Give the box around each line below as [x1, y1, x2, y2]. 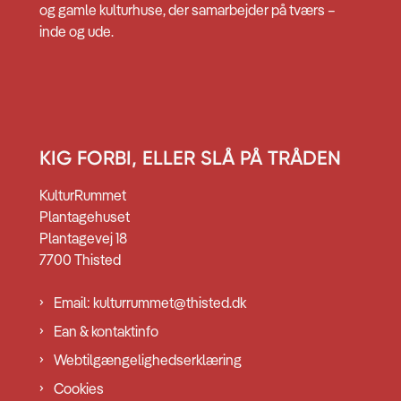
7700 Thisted [39, 251, 121, 269]
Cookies [54, 380, 104, 398]
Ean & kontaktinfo [54, 322, 158, 341]
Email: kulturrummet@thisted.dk [54, 294, 246, 312]
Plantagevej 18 [39, 229, 127, 248]
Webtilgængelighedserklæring [54, 351, 242, 370]
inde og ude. [39, 22, 114, 41]
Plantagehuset [39, 208, 130, 226]
